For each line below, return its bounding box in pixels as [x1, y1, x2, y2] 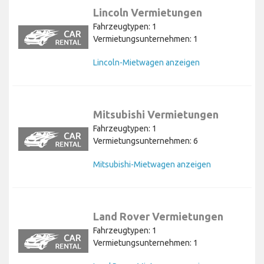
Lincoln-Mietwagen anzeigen [93, 57, 200, 67]
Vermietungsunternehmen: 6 [93, 136, 198, 146]
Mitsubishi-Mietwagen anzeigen [93, 159, 211, 169]
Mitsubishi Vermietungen [93, 108, 219, 120]
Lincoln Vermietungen [93, 6, 202, 18]
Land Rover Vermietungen [93, 210, 223, 222]
